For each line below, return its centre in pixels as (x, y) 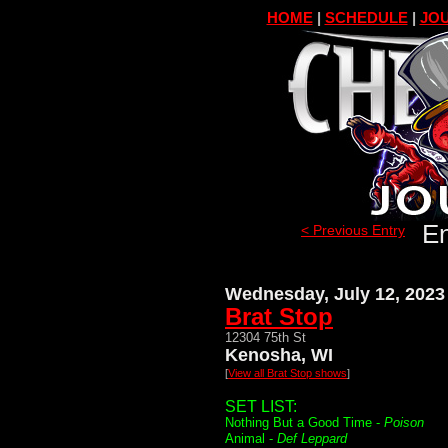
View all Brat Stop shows (287, 373)
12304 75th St (265, 337)
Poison (404, 422)
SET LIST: (261, 406)
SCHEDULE (366, 17)
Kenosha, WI (279, 355)
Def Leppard (312, 438)
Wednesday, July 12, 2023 (335, 294)
